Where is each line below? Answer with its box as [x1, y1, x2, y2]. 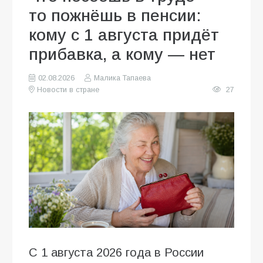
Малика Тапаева [93, 73, 151, 82]
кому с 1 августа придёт [29, 25, 219, 44]
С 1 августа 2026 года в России [29, 245, 204, 259]
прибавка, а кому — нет [29, 45, 215, 63]
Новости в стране [37, 85, 100, 94]
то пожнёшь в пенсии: [29, 6, 201, 25]
